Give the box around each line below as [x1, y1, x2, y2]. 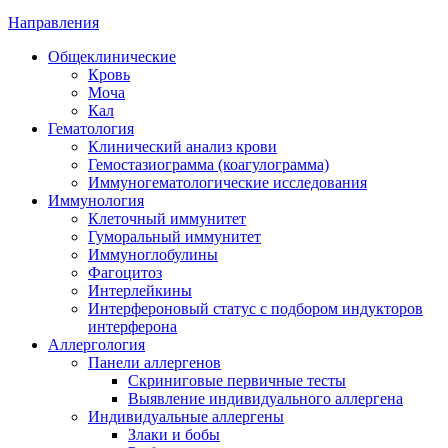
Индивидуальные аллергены [88, 408, 284, 426]
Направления [8, 14, 99, 32]
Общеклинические [48, 48, 176, 66]
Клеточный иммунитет [88, 210, 246, 228]
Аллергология [48, 336, 145, 354]
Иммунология [48, 192, 144, 210]
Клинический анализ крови [88, 138, 277, 156]
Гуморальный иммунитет [88, 228, 261, 246]
